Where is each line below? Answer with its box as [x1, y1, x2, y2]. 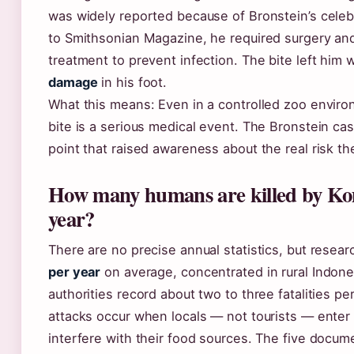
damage [48, 74, 98, 91]
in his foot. [97, 74, 168, 91]
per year [48, 264, 101, 281]
